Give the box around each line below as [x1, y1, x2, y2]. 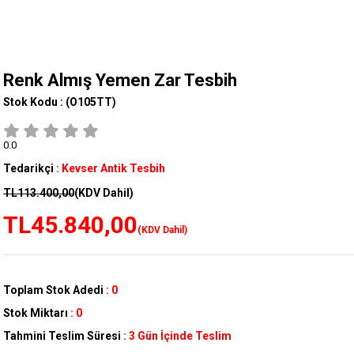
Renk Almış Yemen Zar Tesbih [3, 70, 237, 91]
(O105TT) [66, 96, 116, 109]
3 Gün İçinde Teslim [129, 330, 232, 343]
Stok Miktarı [3, 307, 68, 320]
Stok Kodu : [3, 96, 66, 109]
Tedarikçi [3, 162, 54, 175]
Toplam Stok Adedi [3, 284, 104, 297]
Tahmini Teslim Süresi [3, 330, 121, 343]
